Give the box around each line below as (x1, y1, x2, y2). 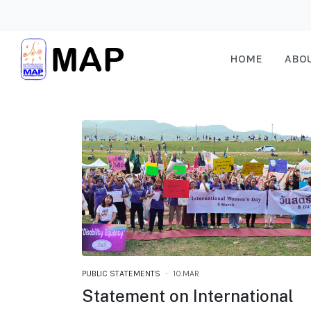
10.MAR (173, 269, 199, 279)
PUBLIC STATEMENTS (82, 269, 160, 279)
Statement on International (82, 286, 294, 306)
